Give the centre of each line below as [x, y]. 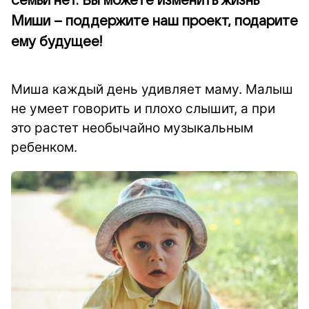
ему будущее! [57, 42]
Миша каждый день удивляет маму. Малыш [152, 89]
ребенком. [44, 147]
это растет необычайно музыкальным [132, 128]
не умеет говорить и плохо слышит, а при [143, 109]
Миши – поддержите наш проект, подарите [154, 21]
